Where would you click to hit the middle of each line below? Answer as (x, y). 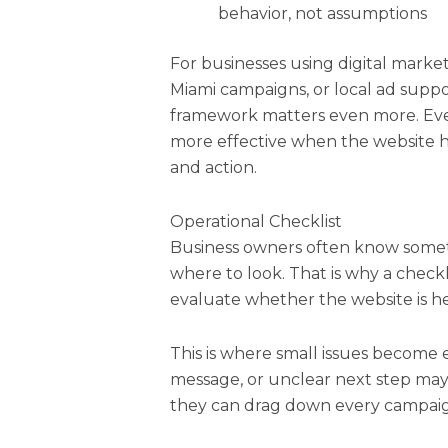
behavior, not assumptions (323, 13)
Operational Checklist (256, 221)
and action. (214, 167)
